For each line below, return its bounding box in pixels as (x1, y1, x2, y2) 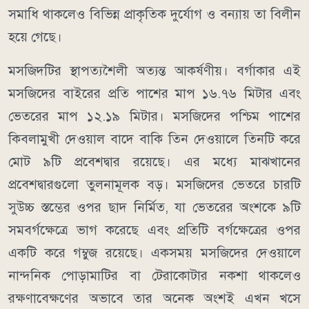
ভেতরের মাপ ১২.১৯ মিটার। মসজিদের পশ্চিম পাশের (8, 108, 301, 125)
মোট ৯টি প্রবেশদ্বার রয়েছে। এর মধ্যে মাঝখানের (8, 154, 301, 170)
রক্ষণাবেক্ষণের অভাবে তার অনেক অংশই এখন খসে (8, 290, 301, 307)
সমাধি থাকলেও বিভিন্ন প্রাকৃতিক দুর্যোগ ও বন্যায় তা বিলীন (8, 6, 301, 23)
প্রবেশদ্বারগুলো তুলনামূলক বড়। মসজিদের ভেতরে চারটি (8, 177, 301, 193)
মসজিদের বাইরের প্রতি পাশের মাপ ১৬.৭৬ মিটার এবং (8, 86, 301, 102)
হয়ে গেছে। (8, 29, 62, 46)
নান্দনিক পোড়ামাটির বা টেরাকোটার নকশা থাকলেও (8, 268, 301, 284)
